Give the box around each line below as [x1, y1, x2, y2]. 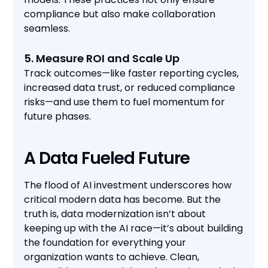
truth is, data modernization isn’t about [24, 207, 206, 221]
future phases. [24, 109, 92, 124]
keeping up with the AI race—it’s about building [24, 221, 243, 236]
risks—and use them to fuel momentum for [24, 95, 226, 109]
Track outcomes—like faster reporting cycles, [24, 66, 239, 81]
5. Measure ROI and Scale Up [24, 51, 180, 66]
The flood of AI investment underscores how [24, 178, 232, 193]
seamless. [24, 22, 71, 36]
